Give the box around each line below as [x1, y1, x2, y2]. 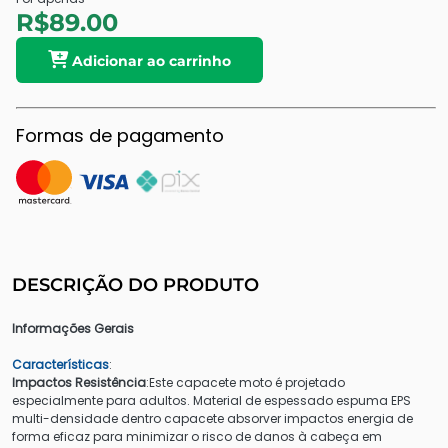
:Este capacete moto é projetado [146, 373, 345, 391]
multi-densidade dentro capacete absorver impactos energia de [12, 409, 413, 427]
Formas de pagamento [16, 122, 224, 148]
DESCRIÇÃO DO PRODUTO [12, 273, 259, 296]
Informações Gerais [12, 319, 134, 337]
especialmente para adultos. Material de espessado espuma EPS [12, 391, 411, 409]
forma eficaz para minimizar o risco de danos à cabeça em [12, 427, 382, 445]
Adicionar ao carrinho [72, 51, 231, 70]
